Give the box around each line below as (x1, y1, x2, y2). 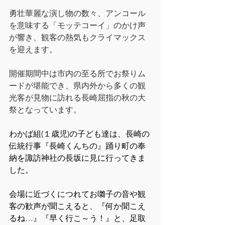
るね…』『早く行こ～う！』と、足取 (9, 213, 146, 223)
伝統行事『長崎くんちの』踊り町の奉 (9, 141, 146, 151)
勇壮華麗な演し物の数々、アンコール (9, 9, 146, 18)
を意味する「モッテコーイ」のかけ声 (9, 21, 146, 30)
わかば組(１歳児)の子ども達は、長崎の (9, 129, 150, 139)
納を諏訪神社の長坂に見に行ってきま (9, 153, 146, 163)
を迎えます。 (9, 45, 57, 54)
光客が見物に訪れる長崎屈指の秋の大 (9, 93, 146, 102)
